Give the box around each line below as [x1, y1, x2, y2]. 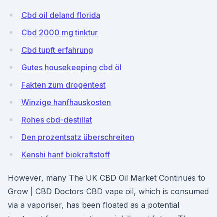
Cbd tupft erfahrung [21, 45, 93, 55]
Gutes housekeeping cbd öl [21, 62, 122, 72]
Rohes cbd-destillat [21, 115, 92, 124]
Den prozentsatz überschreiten [21, 132, 134, 142]
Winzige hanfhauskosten [21, 97, 111, 107]
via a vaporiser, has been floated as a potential [8, 200, 179, 210]
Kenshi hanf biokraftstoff [21, 150, 110, 159]
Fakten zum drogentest [21, 80, 106, 90]
